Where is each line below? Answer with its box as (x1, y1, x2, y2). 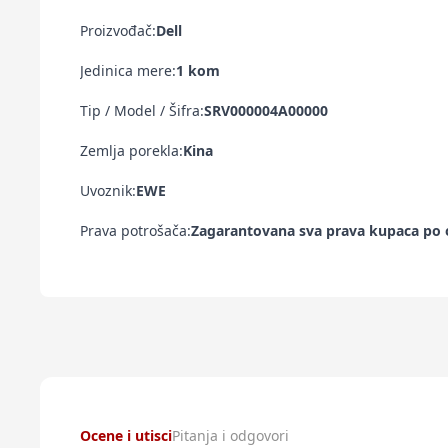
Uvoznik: (80, 181, 136, 200)
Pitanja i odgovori (172, 426, 289, 445)
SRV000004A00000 (204, 101, 328, 120)
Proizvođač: (80, 21, 156, 40)
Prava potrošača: (80, 221, 191, 240)
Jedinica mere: (80, 61, 176, 80)
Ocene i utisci (80, 426, 172, 445)
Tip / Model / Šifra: (80, 101, 204, 120)
